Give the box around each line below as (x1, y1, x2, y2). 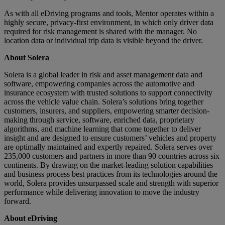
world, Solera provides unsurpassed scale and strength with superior (4, 178, 218, 187)
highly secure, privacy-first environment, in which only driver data (4, 18, 213, 27)
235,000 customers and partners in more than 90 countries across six (4, 151, 219, 160)
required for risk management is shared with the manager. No (4, 27, 197, 36)
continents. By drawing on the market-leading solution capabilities (4, 160, 213, 169)
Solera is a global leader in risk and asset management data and (4, 70, 202, 79)
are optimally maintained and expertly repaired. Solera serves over (4, 142, 212, 151)
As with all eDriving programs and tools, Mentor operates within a (4, 9, 214, 18)
